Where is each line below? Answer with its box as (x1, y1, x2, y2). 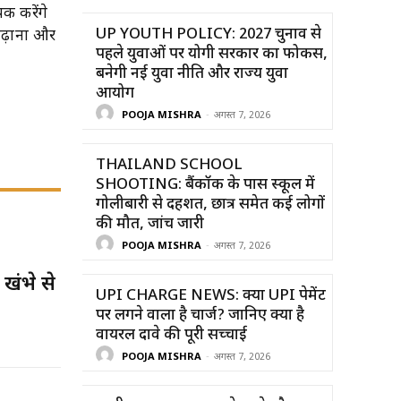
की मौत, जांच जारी (96, 214, 204, 235)
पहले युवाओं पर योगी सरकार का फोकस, (96, 44, 328, 64)
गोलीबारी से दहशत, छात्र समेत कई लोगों (96, 194, 325, 215)
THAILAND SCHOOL (96, 155, 243, 175)
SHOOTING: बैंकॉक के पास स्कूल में (96, 175, 315, 195)
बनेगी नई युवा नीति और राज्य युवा (96, 64, 288, 84)
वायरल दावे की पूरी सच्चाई (96, 325, 247, 346)
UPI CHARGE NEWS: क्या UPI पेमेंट (96, 286, 326, 306)
